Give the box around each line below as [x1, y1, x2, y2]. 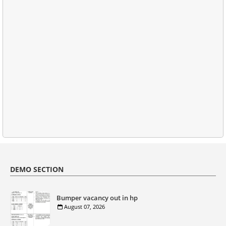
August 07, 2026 [64, 203, 105, 210]
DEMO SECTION [10, 164, 64, 174]
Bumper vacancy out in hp [56, 193, 138, 202]
